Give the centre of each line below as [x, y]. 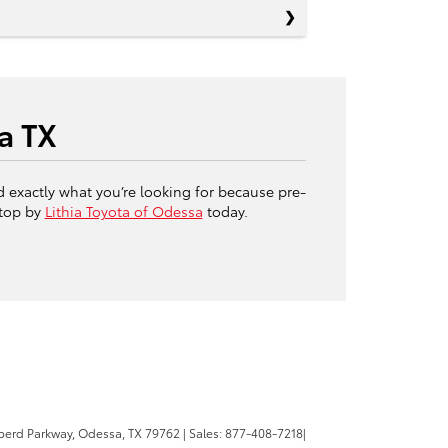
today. [225, 211]
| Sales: [202, 433]
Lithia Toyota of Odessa [123, 211]
